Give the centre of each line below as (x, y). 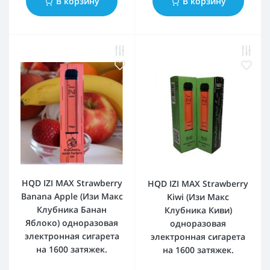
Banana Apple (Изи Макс (72, 196)
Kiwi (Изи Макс (198, 196)
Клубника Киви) (198, 210)
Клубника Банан (72, 210)
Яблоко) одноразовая (72, 223)
